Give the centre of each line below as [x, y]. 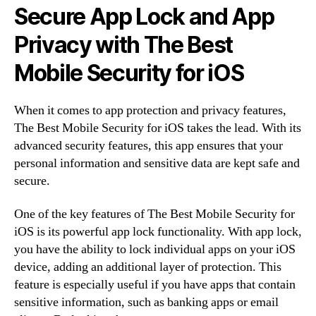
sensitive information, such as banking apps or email [146, 302]
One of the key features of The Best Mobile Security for [154, 214]
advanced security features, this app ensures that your [148, 145]
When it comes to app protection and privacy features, [150, 110]
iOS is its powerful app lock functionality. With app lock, [158, 232]
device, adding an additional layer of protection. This [148, 267]
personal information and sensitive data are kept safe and [157, 163]
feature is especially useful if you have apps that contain [155, 285]
